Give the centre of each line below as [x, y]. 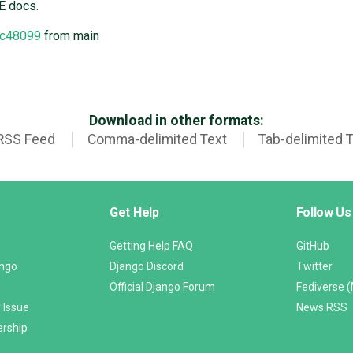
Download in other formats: [176, 121]
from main [70, 36]
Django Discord [147, 267]
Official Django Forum [162, 287]
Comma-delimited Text [157, 140]
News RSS [321, 308]
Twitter [314, 267]
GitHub [312, 246]
